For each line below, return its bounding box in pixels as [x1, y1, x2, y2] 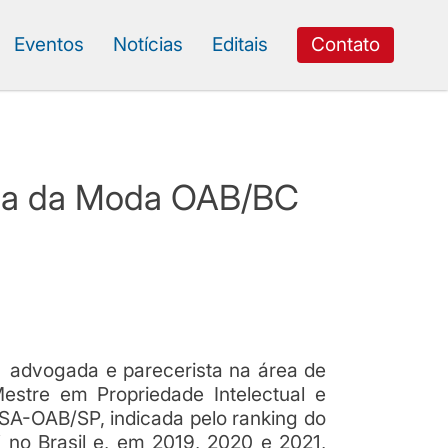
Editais [212, 33, 268, 56]
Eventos [14, 33, 84, 56]
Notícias [113, 33, 183, 56]
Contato [311, 33, 380, 56]
